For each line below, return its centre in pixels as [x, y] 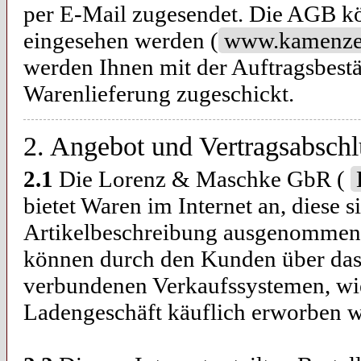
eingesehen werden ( [121, 40]
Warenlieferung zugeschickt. [159, 93]
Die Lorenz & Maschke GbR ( [202, 179]
